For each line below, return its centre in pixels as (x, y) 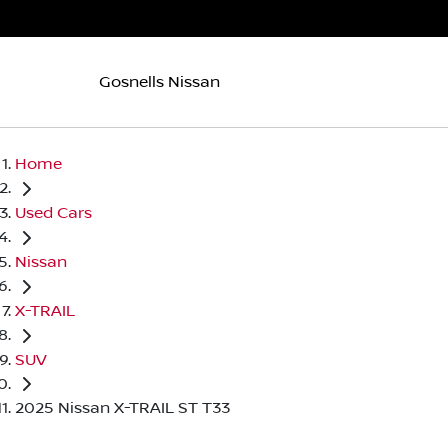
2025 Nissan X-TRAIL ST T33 (122, 408)
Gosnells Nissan (159, 81)
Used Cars (53, 212)
